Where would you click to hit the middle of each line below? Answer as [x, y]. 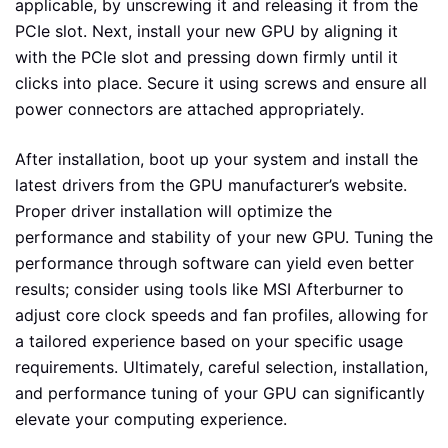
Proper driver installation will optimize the [173, 211]
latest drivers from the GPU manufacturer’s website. [211, 185]
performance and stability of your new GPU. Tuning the [224, 237]
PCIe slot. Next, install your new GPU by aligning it [206, 31]
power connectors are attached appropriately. [189, 109]
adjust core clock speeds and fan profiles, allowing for [221, 315]
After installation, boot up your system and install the [216, 159]
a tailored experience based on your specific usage [209, 341]
